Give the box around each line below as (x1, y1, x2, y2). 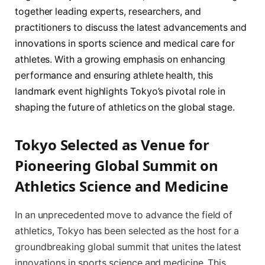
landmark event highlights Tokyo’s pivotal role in (15, 85, 226, 97)
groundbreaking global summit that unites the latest (15, 241, 241, 253)
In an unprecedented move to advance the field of (15, 209, 233, 221)
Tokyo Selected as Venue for (15, 134, 209, 154)
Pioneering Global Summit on (15, 155, 218, 175)
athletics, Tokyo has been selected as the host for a (15, 225, 239, 237)
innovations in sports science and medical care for (15, 37, 235, 49)
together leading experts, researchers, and (15, 5, 201, 17)
